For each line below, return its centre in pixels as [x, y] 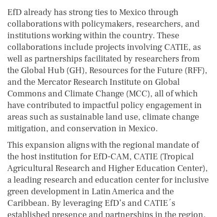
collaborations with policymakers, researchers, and [103, 24]
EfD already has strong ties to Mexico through [93, 12]
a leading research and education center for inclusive [108, 180]
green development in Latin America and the [91, 191]
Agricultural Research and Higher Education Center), [108, 168]
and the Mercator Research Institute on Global [93, 82]
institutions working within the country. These [93, 35]
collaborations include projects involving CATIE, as [104, 47]
